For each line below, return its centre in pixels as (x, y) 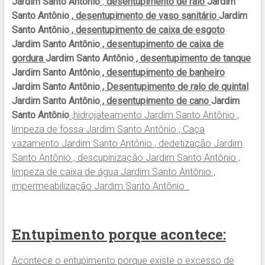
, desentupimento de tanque (192, 59)
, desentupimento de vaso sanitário (144, 16)
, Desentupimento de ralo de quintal (174, 87)
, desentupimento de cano (155, 101)
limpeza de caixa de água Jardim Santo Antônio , (113, 172)
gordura (28, 59)
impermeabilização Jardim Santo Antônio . (100, 186)
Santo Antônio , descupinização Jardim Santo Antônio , (126, 158)
